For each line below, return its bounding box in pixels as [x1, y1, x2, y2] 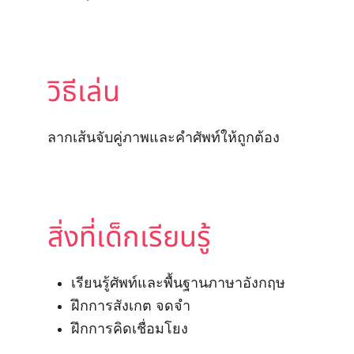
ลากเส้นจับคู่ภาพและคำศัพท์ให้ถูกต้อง [47, 130, 284, 145]
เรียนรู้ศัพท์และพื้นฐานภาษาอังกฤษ [71, 275, 285, 291]
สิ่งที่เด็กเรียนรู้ [47, 217, 211, 259]
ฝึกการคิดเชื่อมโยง [71, 321, 192, 337]
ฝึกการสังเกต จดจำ [71, 298, 190, 314]
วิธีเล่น [47, 71, 120, 114]
